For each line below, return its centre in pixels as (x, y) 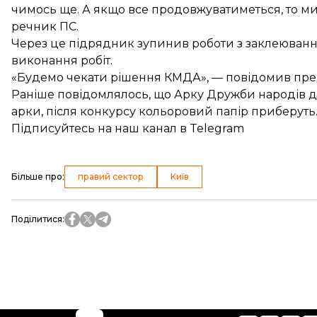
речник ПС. (45, 27)
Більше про (37, 177)
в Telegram (211, 128)
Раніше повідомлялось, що (93, 94)
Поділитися (37, 219)
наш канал (146, 128)
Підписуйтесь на (63, 128)
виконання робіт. (62, 60)
